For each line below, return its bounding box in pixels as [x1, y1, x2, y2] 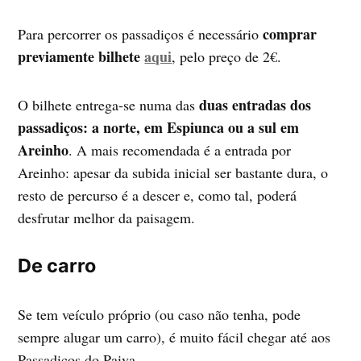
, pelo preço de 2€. [172, 46, 282, 66]
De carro [18, 253, 97, 277]
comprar [263, 23, 317, 44]
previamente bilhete [18, 45, 141, 67]
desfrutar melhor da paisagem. [18, 207, 196, 227]
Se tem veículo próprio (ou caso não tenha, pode [18, 304, 301, 324]
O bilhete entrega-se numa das [18, 94, 196, 114]
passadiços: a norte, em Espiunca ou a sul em [18, 116, 300, 138]
